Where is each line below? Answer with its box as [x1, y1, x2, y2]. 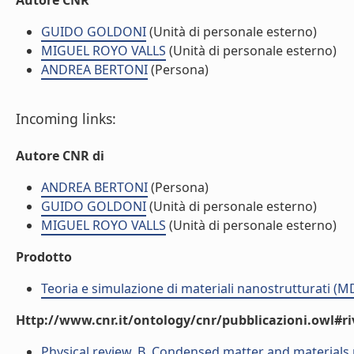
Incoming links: [16, 109, 116, 128]
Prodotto [16, 248, 72, 265]
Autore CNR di [16, 147, 104, 164]
